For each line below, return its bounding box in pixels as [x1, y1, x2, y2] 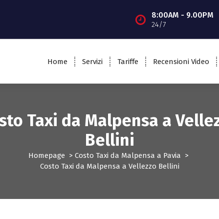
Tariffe [117, 57, 138, 66]
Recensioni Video [153, 57, 209, 66]
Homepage [28, 151, 65, 160]
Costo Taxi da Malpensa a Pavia [75, 151, 181, 160]
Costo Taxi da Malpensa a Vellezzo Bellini [40, 162, 179, 171]
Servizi [82, 57, 103, 66]
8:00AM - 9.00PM [151, 10, 214, 20]
